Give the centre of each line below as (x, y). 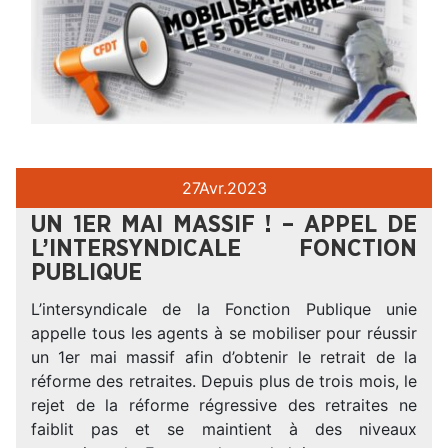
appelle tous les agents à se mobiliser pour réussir (224, 332)
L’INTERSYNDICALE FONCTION (224, 248)
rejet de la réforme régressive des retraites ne (224, 404)
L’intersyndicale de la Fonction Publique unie (224, 308)
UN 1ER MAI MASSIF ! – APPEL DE (224, 224)
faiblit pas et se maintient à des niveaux (224, 428)
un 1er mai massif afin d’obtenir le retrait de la (224, 356)
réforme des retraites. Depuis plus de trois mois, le (224, 380)
